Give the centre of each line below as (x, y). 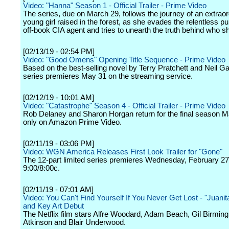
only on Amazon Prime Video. (72, 122)
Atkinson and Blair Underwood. (74, 222)
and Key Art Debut (53, 206)
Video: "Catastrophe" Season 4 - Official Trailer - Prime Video (124, 106)
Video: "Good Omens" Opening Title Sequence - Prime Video (124, 60)
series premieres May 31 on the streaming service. (108, 76)
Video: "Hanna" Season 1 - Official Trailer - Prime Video (115, 6)
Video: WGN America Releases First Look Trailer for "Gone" (123, 152)
